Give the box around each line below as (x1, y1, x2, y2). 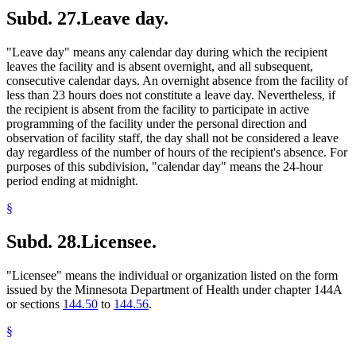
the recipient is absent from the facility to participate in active (6, 103, 309, 117)
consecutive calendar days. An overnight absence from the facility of (6, 74, 348, 88)
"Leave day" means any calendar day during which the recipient (6, 45, 327, 60)
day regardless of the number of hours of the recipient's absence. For (6, 145, 347, 160)
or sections (6, 297, 63, 311)
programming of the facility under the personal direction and (6, 117, 307, 131)
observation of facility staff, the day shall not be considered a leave (6, 131, 339, 145)
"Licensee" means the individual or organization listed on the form (6, 269, 338, 283)
